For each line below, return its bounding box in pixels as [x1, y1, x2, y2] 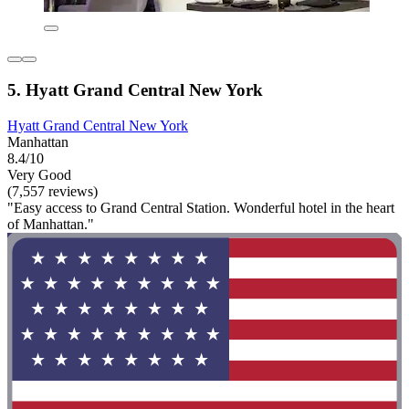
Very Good [7, 166, 71, 183]
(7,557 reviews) [7, 183, 98, 199]
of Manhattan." [7, 215, 94, 232]
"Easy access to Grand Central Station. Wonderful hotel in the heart [7, 199, 394, 215]
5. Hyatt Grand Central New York [7, 79, 263, 100]
